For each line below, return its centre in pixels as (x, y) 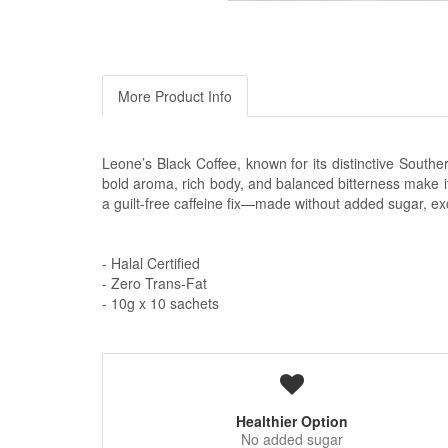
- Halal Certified (151, 263)
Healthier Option (292, 421)
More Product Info (175, 96)
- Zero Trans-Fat (154, 283)
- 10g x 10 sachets (160, 303)
